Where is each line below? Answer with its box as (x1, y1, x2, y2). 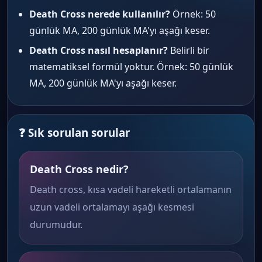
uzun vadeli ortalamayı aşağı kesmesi (30, 201, 194, 213)
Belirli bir (168, 44, 209, 57)
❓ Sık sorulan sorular (19, 125, 130, 140)
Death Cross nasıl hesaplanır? (29, 44, 168, 57)
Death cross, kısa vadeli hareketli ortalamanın (30, 183, 232, 196)
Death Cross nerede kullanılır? (29, 8, 170, 20)
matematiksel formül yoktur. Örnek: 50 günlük (29, 60, 233, 73)
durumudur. (30, 218, 82, 231)
